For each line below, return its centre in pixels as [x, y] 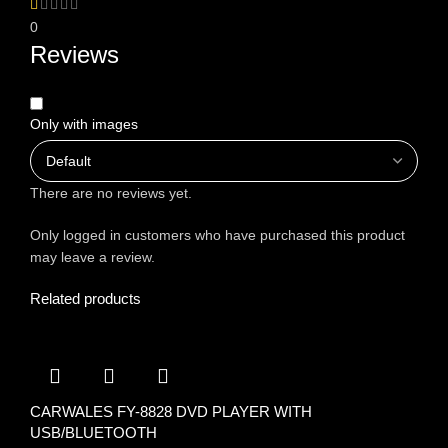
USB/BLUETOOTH [93, 433]
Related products [85, 299]
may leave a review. [92, 257]
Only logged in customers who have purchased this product [217, 235]
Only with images [84, 124]
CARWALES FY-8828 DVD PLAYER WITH [171, 412]
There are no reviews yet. [111, 193]
